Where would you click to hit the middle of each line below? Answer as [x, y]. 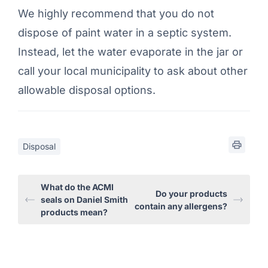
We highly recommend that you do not [116, 14]
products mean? [74, 212]
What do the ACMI [77, 187]
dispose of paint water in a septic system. [125, 33]
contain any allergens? [181, 206]
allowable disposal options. [87, 90]
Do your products [191, 193]
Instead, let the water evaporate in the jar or [130, 52]
